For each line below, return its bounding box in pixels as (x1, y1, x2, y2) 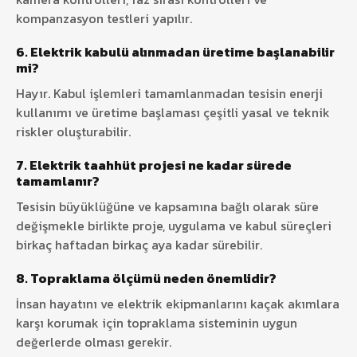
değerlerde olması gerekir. (16, 331, 171, 351)
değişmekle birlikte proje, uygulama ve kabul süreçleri (16, 215, 331, 235)
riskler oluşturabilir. (16, 121, 131, 141)
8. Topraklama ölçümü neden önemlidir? (16, 268, 277, 288)
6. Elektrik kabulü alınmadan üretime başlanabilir (16, 41, 335, 61)
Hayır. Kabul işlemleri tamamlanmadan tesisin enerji (16, 83, 323, 103)
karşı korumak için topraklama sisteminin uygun (16, 312, 297, 332)
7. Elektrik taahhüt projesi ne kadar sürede (16, 155, 292, 175)
